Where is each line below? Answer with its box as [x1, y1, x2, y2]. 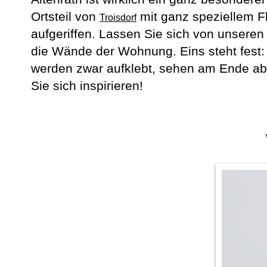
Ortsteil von [31, 9, 100, 23]
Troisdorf [100, 12, 136, 23]
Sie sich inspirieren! [31, 78, 143, 92]
